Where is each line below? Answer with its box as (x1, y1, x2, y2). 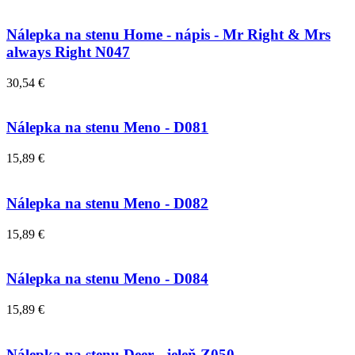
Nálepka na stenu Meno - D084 (6, 270, 208, 288)
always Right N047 (6, 43, 130, 60)
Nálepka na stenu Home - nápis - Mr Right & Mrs (6, 25, 330, 43)
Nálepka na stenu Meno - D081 (6, 119, 208, 136)
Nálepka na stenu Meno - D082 (6, 194, 208, 212)
